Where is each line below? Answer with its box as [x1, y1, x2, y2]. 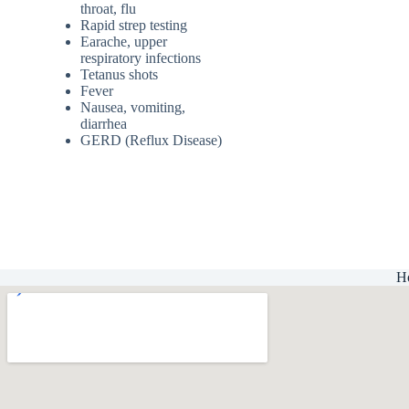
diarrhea [80, 115, 127, 131]
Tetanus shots [80, 66, 158, 82]
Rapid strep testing [80, 16, 187, 33]
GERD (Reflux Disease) [80, 131, 222, 148]
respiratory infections [80, 49, 201, 66]
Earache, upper [80, 33, 167, 49]
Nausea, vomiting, [80, 99, 185, 115]
